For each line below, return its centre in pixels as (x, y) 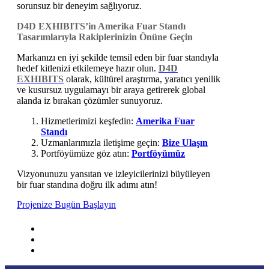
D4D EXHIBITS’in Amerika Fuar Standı (101, 26)
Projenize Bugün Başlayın (66, 205)
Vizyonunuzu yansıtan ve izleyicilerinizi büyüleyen (113, 174)
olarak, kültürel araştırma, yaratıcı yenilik (142, 79)
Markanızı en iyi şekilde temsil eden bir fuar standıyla (118, 58)
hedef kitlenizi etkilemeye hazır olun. (88, 68)
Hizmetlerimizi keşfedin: (88, 121)
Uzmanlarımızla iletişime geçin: (100, 143)
